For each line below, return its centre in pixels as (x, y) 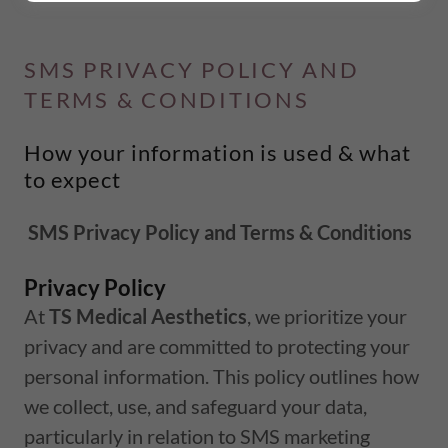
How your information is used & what (217, 152)
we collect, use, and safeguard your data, (195, 405)
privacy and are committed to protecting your (217, 345)
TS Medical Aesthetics (148, 315)
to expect (72, 179)
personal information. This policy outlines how (221, 375)
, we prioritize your (327, 315)
